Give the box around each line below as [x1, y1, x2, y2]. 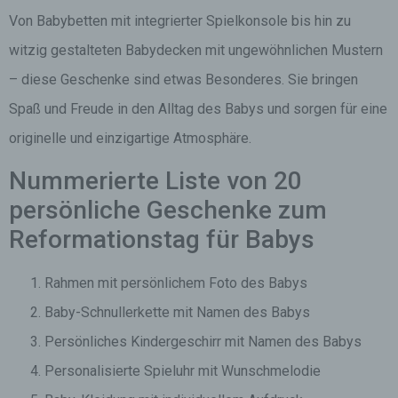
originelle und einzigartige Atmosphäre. [9, 130, 251, 147]
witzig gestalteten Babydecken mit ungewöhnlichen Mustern [9, 42, 383, 59]
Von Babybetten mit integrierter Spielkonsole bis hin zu [9, 12, 351, 29]
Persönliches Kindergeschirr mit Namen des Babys [44, 333, 362, 350]
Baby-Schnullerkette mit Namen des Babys [44, 304, 310, 321]
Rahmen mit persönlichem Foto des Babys [44, 275, 307, 291]
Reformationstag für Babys [9, 225, 314, 254]
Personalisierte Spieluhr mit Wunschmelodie [44, 362, 321, 379]
